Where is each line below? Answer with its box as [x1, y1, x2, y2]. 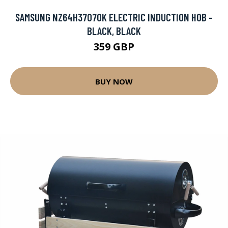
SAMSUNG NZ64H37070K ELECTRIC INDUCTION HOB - [15, 11, 213, 23]
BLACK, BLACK [87, 24, 141, 37]
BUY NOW [95, 76, 133, 87]
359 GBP [94, 40, 134, 53]
